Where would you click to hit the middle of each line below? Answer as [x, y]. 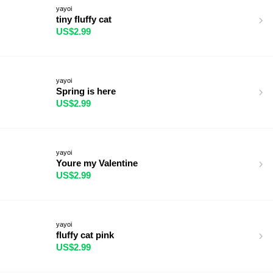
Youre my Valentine [97, 163]
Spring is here [86, 91]
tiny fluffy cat [84, 19]
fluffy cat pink [85, 235]
